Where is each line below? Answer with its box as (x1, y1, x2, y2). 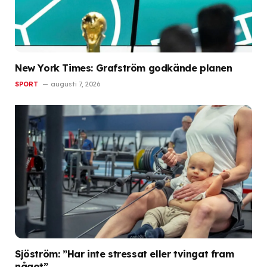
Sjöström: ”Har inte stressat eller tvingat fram (15, 248, 234, 260)
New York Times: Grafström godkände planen (15, 62, 232, 74)
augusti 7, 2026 (51, 80, 100, 89)
